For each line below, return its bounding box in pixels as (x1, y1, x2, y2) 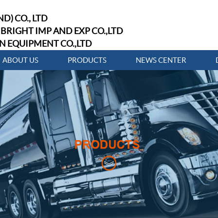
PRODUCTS (68, 56, 107, 64)
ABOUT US (2, 56, 38, 64)
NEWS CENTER (136, 56, 186, 64)
